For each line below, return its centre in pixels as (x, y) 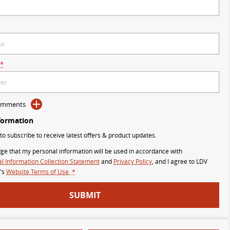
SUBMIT (85, 195)
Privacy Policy (132, 161)
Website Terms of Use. (38, 172)
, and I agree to (174, 161)
